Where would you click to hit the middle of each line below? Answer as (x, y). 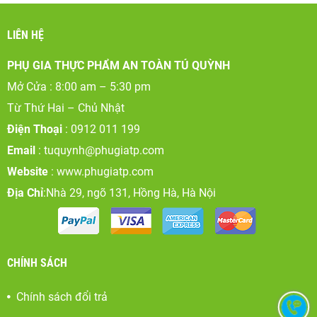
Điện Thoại (35, 129)
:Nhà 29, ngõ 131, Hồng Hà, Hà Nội (129, 192)
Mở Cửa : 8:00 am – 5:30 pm (80, 86)
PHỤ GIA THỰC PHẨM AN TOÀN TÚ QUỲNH (119, 65)
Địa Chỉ (25, 192)
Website (28, 171)
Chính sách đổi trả (62, 296)
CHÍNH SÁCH (37, 263)
